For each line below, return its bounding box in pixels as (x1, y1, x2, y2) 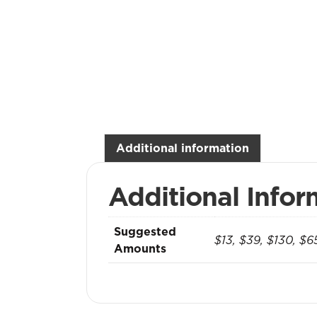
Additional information (116, 140, 249, 156)
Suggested (114, 224, 176, 239)
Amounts (114, 241, 166, 256)
